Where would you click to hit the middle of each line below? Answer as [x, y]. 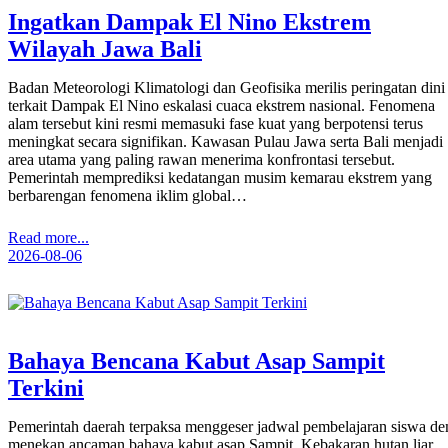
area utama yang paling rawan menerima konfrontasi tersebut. [201, 159]
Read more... [48, 237]
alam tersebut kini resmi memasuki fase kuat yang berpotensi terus [215, 123]
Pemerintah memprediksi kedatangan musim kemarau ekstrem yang [220, 177]
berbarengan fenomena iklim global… [127, 195]
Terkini [46, 387]
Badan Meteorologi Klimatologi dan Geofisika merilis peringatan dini [226, 87]
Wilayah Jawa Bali [105, 48]
